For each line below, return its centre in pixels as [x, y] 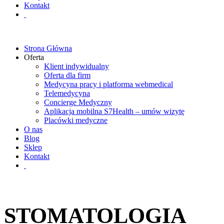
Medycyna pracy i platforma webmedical [108, 84]
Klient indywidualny [76, 66]
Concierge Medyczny [78, 102]
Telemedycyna [67, 93]
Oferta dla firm [67, 75]
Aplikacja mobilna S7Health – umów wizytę [114, 111]
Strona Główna [48, 48]
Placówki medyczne [76, 120]
